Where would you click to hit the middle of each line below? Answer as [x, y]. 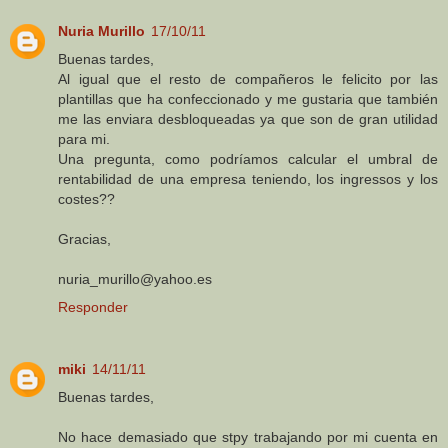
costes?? [86, 198]
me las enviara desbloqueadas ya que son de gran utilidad [248, 118]
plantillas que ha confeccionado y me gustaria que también [248, 98]
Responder [93, 306]
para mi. [84, 138]
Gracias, [84, 238]
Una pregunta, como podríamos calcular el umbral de [248, 158]
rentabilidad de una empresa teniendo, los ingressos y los [248, 178]
